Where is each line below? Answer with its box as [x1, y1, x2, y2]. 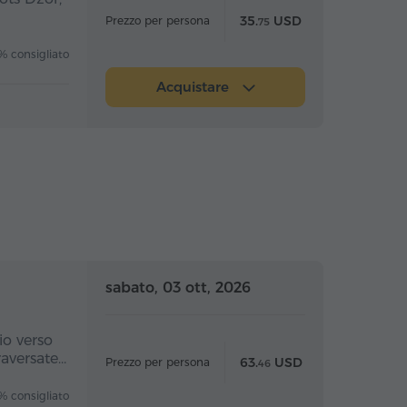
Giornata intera [247, 278, 342, 294]
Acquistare [155, 78, 233, 95]
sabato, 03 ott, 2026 [105, 279, 251, 296]
